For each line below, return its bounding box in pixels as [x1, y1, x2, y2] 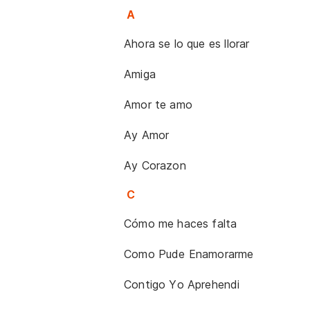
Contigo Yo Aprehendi [124, 277, 240, 291]
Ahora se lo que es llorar [124, 37, 250, 51]
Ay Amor [124, 128, 170, 142]
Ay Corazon [124, 158, 186, 172]
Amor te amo [124, 98, 192, 111]
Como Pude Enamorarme [124, 247, 254, 261]
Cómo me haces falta [124, 217, 237, 230]
